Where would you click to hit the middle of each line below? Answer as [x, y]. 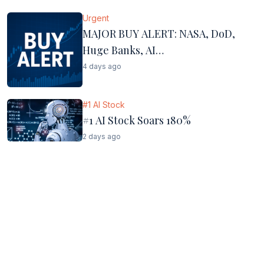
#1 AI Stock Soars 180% [137, 121]
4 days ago [102, 66]
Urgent [96, 18]
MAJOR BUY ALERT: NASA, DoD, [159, 34]
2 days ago [102, 137]
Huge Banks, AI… [123, 50]
